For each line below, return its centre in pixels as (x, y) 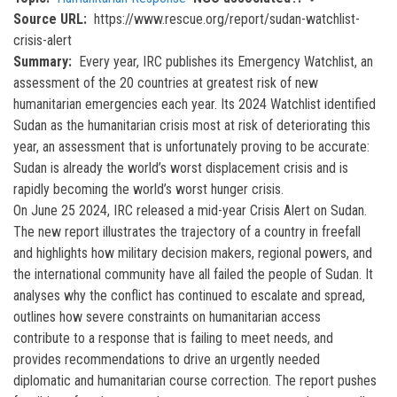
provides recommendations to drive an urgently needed (167, 359)
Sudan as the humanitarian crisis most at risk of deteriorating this (192, 125)
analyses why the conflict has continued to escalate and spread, (189, 296)
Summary (41, 62)
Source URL (48, 19)
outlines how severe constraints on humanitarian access (167, 317)
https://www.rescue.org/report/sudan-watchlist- (227, 19)
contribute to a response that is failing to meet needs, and (173, 338)
